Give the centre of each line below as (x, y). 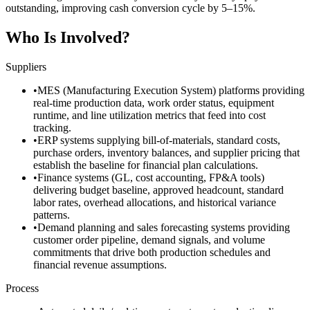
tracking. (52, 127)
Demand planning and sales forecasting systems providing (164, 227)
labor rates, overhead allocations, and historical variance (155, 202)
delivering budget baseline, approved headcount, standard (158, 190)
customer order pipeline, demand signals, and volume (149, 239)
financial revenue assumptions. (100, 264)
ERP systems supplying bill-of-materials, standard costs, (159, 140)
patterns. (52, 215)
